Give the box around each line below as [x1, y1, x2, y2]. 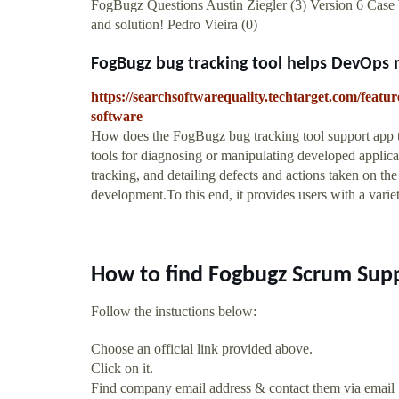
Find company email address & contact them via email [91, 379, 395, 395]
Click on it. [91, 360, 153, 376]
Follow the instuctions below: [91, 303, 256, 319]
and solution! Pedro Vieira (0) [91, 16, 257, 32]
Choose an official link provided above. [91, 340, 313, 356]
